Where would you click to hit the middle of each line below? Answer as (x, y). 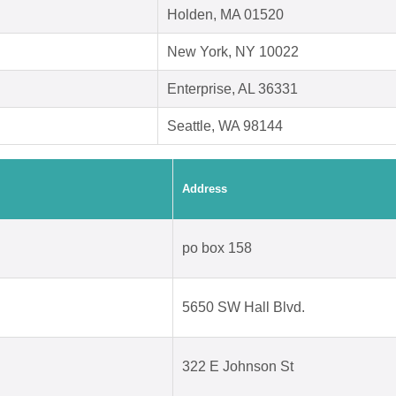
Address (205, 189)
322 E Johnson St (238, 367)
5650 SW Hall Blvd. (244, 308)
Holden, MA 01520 (225, 15)
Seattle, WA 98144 (225, 126)
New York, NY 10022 (233, 52)
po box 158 (217, 248)
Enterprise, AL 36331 (232, 89)
